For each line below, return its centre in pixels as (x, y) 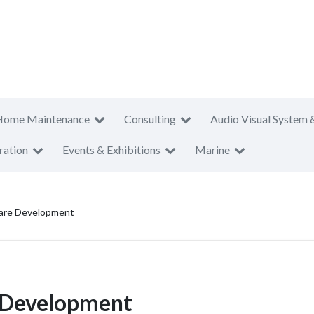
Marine (212, 150)
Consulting (150, 119)
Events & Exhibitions (111, 150)
